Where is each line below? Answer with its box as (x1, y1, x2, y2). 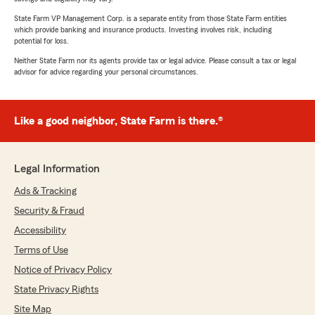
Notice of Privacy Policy (14, 265, 112, 276)
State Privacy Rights (14, 285, 98, 295)
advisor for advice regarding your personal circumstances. (14, 67, 198, 77)
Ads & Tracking (14, 186, 77, 197)
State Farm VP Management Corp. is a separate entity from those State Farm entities (14, 14, 287, 23)
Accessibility (14, 226, 66, 236)
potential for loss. (14, 37, 69, 46)
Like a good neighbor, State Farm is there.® (14, 115, 223, 127)
